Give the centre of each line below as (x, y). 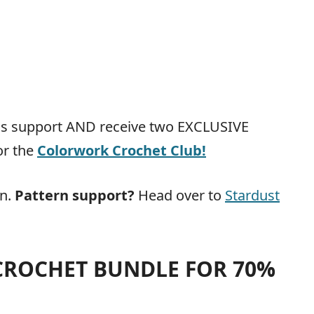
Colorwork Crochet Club (120, 151)
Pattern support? (76, 196)
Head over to (182, 196)
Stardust (252, 196)
